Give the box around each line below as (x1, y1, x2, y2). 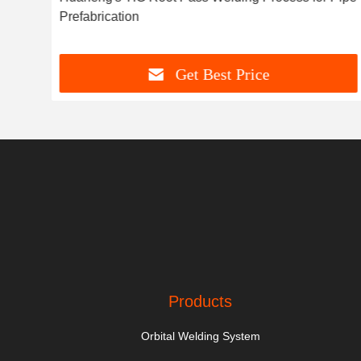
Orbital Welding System (140, 330, 260, 342)
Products (168, 293, 233, 310)
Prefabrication (59, 10, 139, 23)
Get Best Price (176, 65, 271, 84)
